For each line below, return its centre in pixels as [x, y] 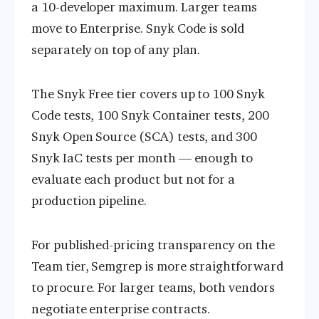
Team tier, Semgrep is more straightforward [157, 267]
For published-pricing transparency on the [153, 245]
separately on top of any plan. [116, 49]
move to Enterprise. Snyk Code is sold [138, 28]
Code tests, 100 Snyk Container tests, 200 [150, 115]
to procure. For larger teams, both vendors [153, 288]
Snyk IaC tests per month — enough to [142, 158]
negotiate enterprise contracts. [121, 309]
